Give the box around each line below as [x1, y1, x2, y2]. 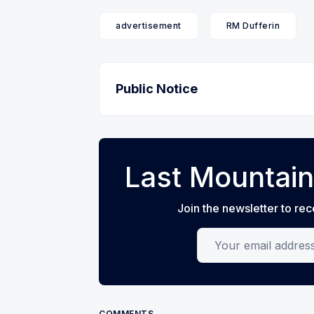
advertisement [116, 20, 182, 32]
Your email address [196, 229, 299, 244]
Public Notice [116, 81, 198, 97]
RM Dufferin [226, 20, 280, 32]
